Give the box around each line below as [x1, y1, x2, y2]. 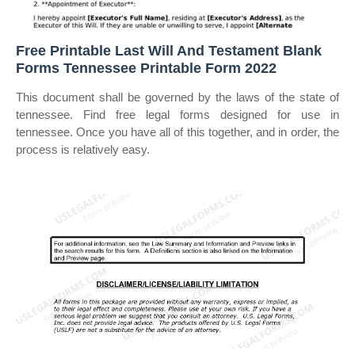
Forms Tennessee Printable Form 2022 [16, 60, 277, 76]
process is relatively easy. [16, 143, 150, 156]
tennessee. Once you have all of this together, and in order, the [16, 125, 339, 139]
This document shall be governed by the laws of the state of [16, 90, 339, 104]
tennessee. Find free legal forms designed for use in [16, 108, 339, 121]
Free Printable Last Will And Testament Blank [16, 43, 322, 59]
